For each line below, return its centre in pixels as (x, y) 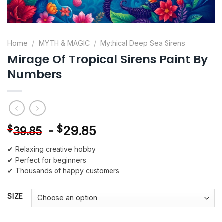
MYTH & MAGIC (64, 43)
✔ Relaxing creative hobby (52, 149)
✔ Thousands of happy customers (63, 170)
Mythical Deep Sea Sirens (143, 43)
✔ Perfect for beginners (47, 160)
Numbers (35, 74)
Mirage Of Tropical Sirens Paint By (108, 59)
